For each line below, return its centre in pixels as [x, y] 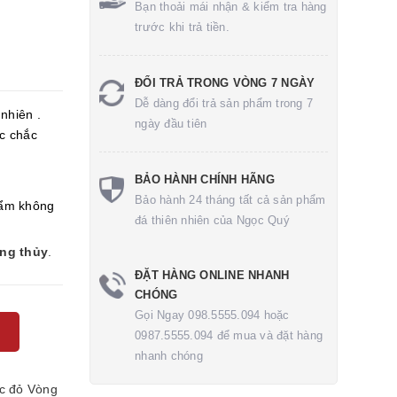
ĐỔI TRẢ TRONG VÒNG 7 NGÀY [225, 83]
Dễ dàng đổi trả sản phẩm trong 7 [224, 103]
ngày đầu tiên [171, 124]
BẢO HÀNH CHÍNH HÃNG [205, 179]
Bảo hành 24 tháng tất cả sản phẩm [230, 200]
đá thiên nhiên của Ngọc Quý [212, 220]
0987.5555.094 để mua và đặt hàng [229, 335]
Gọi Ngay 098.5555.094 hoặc [212, 315]
